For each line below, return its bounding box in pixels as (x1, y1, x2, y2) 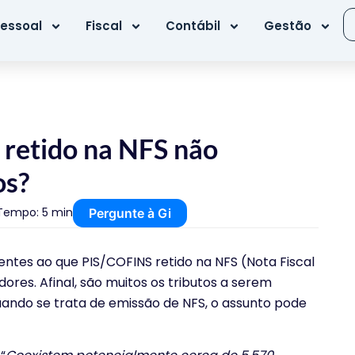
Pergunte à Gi (89, 204, 171, 221)
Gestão (264, 17, 311, 34)
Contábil (166, 17, 220, 34)
